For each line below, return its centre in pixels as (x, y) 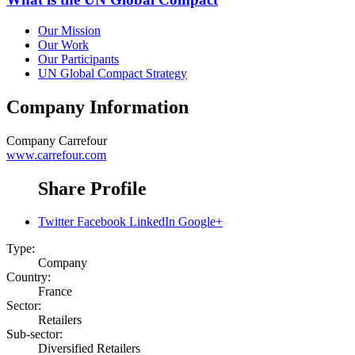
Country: (29, 277)
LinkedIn (152, 222)
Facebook (101, 222)
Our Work (63, 44)
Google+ (200, 222)
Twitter (56, 222)
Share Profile (92, 188)
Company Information (97, 107)
